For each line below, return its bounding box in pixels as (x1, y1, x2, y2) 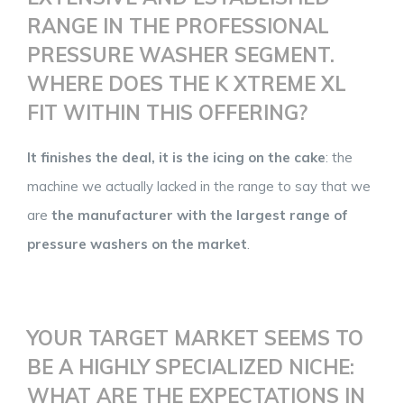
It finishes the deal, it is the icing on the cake (27, 149, 326, 167)
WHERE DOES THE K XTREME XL (27, 70, 346, 96)
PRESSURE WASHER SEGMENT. (27, 41, 335, 68)
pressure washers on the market (27, 235, 247, 253)
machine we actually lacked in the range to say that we (27, 178, 371, 196)
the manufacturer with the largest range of (51, 207, 348, 225)
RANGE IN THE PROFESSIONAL (27, 13, 329, 39)
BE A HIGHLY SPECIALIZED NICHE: (27, 354, 354, 381)
